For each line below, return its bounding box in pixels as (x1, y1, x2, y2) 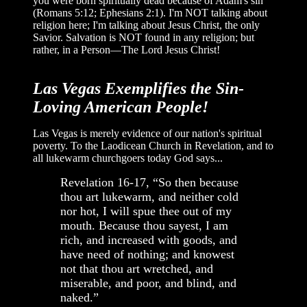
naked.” (60, 290, 99, 304)
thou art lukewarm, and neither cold (60, 189, 238, 204)
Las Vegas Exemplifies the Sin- (33, 79, 244, 97)
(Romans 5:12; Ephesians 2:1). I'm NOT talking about (33, 6, 267, 19)
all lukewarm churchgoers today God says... (33, 151, 223, 164)
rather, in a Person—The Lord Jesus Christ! (33, 43, 220, 56)
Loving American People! (33, 97, 208, 116)
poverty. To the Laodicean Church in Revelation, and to (33, 139, 273, 151)
